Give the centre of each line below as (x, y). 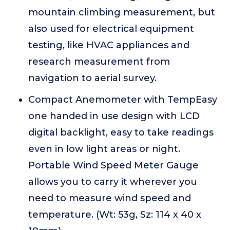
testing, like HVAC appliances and (109, 45)
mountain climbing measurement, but (122, 12)
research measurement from (99, 62)
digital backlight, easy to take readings (121, 132)
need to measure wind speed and (110, 198)
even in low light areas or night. (104, 149)
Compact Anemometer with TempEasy (123, 100)
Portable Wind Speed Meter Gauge (113, 165)
